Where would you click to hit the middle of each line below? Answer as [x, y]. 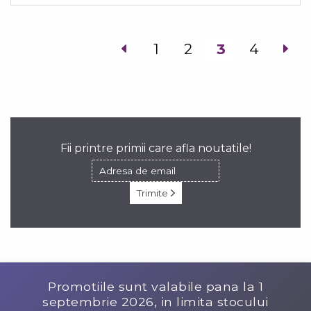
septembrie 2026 [98, 301]
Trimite [153, 193]
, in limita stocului [211, 301]
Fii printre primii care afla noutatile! [155, 148]
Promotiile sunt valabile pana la [153, 286]
